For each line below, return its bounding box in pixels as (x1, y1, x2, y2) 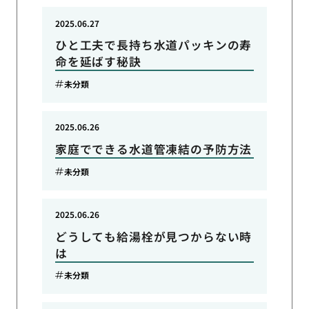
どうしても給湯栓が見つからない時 (54, 228, 252, 245)
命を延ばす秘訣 (54, 53, 141, 70)
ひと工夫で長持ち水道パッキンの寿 (54, 37, 252, 54)
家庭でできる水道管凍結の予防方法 (54, 140, 252, 157)
